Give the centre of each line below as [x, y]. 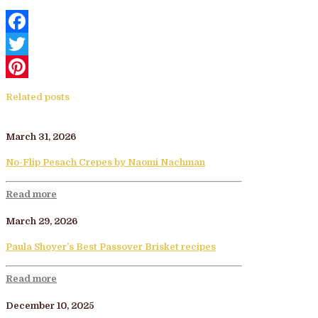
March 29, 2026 [42, 221]
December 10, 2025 [50, 305]
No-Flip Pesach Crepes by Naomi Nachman [105, 162]
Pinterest [27, 89]
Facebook [29, 43]
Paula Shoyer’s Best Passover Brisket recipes [111, 246]
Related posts [38, 97]
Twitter [23, 66]
